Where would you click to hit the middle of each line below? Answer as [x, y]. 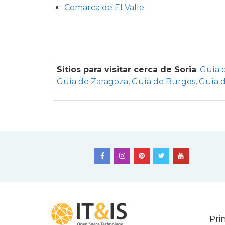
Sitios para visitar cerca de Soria [127, 69]
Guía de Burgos [163, 81]
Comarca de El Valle [104, 7]
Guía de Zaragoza [92, 81]
